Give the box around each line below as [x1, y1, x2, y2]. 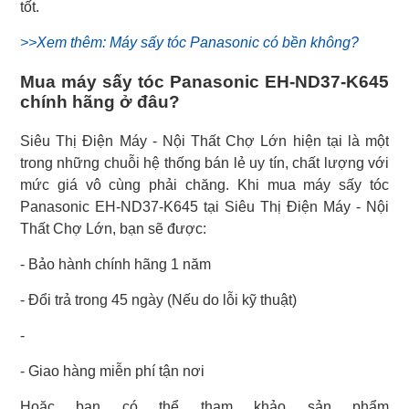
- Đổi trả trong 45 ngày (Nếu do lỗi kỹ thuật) [20, 292, 297, 309]
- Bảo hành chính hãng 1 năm [20, 257, 211, 273]
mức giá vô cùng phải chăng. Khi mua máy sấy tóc [20, 177, 389, 194]
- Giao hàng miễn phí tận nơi [20, 363, 204, 380]
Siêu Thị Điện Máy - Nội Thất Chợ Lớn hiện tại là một [20, 133, 389, 150]
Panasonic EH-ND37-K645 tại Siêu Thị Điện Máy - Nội [20, 199, 389, 215]
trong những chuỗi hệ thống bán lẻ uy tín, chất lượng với [20, 155, 389, 172]
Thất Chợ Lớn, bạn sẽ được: [20, 221, 206, 237]
